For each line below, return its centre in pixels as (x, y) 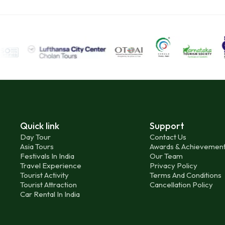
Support (167, 126)
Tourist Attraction (48, 185)
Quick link (40, 126)
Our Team (166, 156)
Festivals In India (47, 156)
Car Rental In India (50, 194)
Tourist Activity (44, 175)
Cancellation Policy (181, 185)
